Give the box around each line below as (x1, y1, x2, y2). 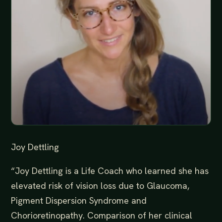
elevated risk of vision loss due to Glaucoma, (11, 179, 189, 191)
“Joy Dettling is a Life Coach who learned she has (11, 165, 209, 176)
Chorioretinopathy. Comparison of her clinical (11, 209, 192, 221)
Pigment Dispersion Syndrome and (11, 194, 147, 206)
